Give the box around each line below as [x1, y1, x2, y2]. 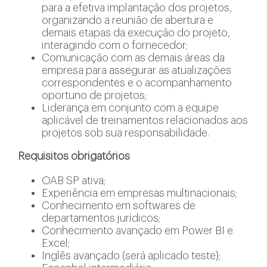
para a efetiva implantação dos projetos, [42, 2, 232, 13]
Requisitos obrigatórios [18, 151, 130, 162]
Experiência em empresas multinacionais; [42, 188, 237, 198]
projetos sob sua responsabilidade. [42, 128, 209, 138]
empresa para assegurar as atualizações [42, 65, 231, 76]
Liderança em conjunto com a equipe [42, 103, 219, 113]
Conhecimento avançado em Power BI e [42, 225, 233, 236]
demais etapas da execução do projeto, [42, 27, 230, 38]
